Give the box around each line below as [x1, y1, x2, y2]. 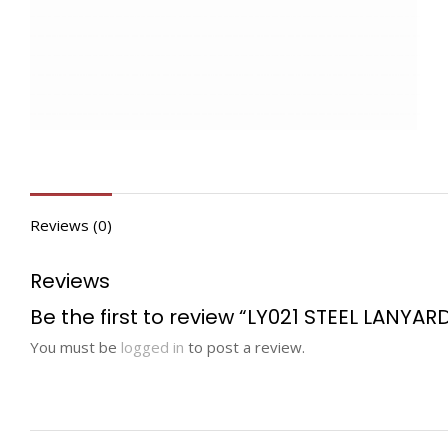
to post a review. [184, 336, 305, 357]
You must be [30, 336, 121, 357]
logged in [121, 336, 184, 357]
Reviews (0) [30, 214, 112, 235]
